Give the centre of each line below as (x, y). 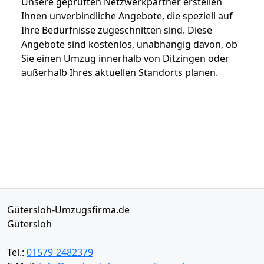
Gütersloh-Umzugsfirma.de (68, 209)
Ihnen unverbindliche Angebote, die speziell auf (127, 16)
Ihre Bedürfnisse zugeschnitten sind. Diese (117, 30)
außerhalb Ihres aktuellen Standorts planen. (120, 72)
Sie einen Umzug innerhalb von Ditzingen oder (125, 58)
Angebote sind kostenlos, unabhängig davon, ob (129, 44)
